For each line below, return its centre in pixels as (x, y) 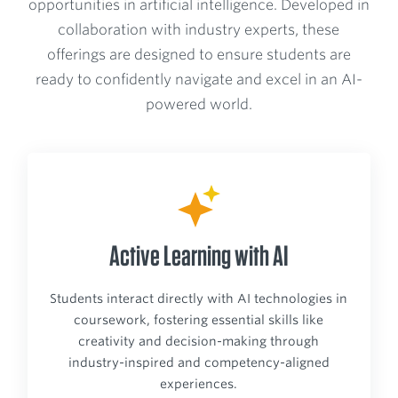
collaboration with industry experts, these (199, 29)
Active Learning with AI (199, 255)
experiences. (199, 383)
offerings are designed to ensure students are (199, 54)
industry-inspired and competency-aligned (199, 362)
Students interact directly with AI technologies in (199, 298)
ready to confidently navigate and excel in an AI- (199, 79)
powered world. (199, 104)
